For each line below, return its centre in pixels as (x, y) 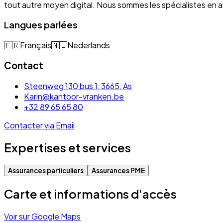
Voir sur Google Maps (42, 217)
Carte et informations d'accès (90, 194)
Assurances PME (118, 171)
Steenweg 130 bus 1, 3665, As (78, 86)
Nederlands (89, 45)
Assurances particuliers (46, 171)
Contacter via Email (39, 125)
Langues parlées (41, 25)
